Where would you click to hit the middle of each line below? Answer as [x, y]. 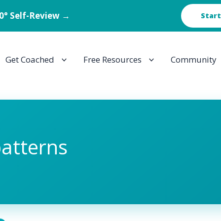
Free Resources [112, 59]
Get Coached [30, 59]
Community [194, 59]
